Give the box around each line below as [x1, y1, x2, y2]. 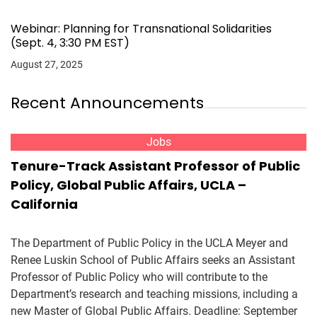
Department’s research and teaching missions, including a [11, 287, 298, 301]
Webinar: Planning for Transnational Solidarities [11, 21, 272, 37]
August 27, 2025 [11, 59, 83, 70]
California [11, 195, 78, 213]
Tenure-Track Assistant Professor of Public [11, 157, 300, 175]
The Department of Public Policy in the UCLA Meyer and [11, 236, 288, 250]
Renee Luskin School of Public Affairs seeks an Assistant [11, 253, 295, 267]
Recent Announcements [11, 92, 204, 114]
